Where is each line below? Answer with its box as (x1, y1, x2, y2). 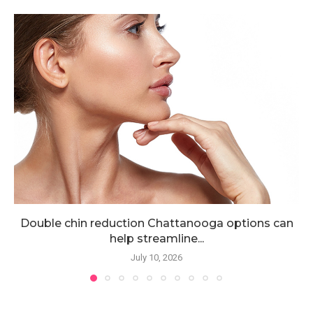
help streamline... (109, 232, 204, 245)
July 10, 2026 (131, 252, 182, 263)
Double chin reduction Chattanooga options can (20, 217, 293, 230)
